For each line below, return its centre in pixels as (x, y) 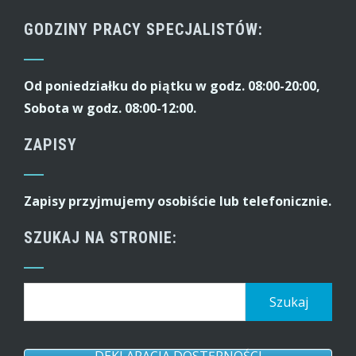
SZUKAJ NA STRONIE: (101, 238)
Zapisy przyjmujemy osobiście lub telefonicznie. (178, 201)
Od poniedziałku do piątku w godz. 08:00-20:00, (172, 86)
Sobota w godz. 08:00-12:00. (110, 108)
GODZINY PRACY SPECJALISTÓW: (143, 29)
